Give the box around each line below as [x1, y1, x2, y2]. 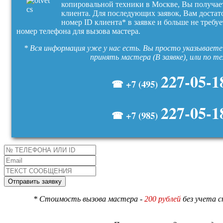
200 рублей [144, 194, 181, 203]
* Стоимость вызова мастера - [33, 194, 144, 203]
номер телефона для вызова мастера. [16, 26, 142, 35]
